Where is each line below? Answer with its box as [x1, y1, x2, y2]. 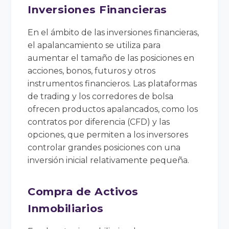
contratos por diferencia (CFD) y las [28, 117, 170, 127]
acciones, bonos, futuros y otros [28, 65, 156, 76]
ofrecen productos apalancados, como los [28, 104, 198, 114]
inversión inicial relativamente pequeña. [28, 155, 190, 165]
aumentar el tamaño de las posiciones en [28, 53, 195, 63]
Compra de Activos [28, 185, 139, 198]
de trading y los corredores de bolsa [28, 91, 174, 101]
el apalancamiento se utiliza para [28, 40, 161, 50]
